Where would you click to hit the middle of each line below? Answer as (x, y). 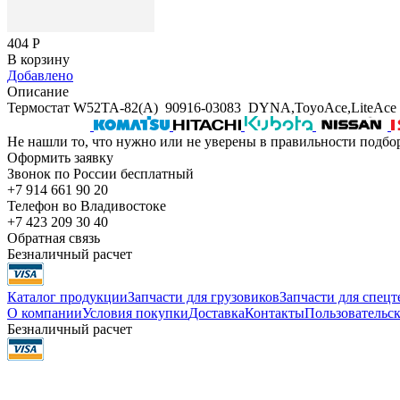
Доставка (217, 312)
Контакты (275, 312)
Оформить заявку (60, 157)
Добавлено (40, 75)
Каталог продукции (67, 296)
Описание (38, 91)
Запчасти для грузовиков (204, 296)
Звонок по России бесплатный (100, 173)
